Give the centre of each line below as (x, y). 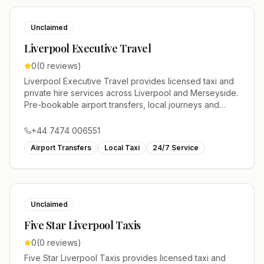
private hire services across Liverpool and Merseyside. (131, 93)
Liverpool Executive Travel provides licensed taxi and (129, 81)
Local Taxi (122, 148)
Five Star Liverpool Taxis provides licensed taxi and (125, 258)
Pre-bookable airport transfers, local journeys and (122, 105)
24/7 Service (176, 148)
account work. (52, 116)
